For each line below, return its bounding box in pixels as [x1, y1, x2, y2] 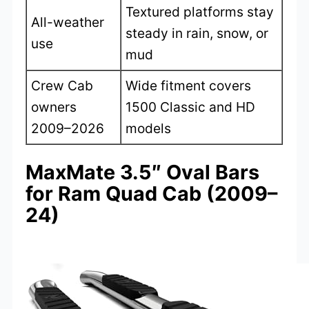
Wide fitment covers [126, 77, 252, 94]
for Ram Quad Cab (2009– [26, 181, 278, 206]
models [126, 120, 172, 137]
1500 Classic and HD [126, 99, 256, 116]
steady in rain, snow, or [126, 25, 269, 42]
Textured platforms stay [126, 3, 275, 21]
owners [31, 99, 77, 116]
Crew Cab [31, 77, 94, 94]
